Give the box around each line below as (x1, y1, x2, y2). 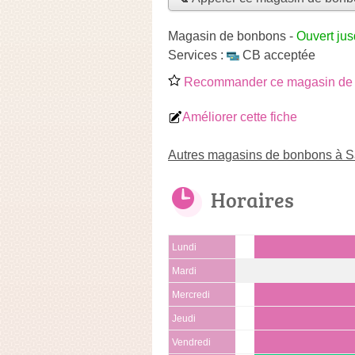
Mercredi (172, 289, 210, 300)
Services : (168, 48, 227, 62)
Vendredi (172, 337, 211, 347)
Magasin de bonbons (168, 29, 286, 43)
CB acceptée (242, 48, 315, 62)
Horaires (211, 185, 294, 214)
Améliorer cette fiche (182, 109, 297, 124)
